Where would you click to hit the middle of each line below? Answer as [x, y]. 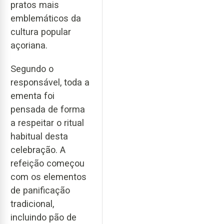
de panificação [40, 190]
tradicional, [32, 203]
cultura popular [41, 32]
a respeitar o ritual [47, 122]
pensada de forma [48, 109]
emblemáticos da [46, 18]
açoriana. [29, 45]
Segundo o [32, 68]
